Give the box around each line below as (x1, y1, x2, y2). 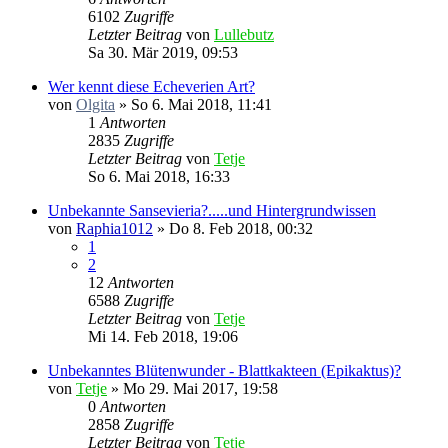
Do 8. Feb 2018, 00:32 (169, 220, 313, 237)
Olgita (76, 96, 115, 113)
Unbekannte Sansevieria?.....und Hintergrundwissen (48, 202, 376, 219)
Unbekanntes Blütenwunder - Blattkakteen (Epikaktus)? (48, 362, 401, 379)
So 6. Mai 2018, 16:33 (88, 168, 230, 185)
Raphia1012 (76, 220, 153, 237)
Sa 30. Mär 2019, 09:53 (88, 44, 238, 61)
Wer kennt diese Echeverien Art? (48, 78, 255, 95)
